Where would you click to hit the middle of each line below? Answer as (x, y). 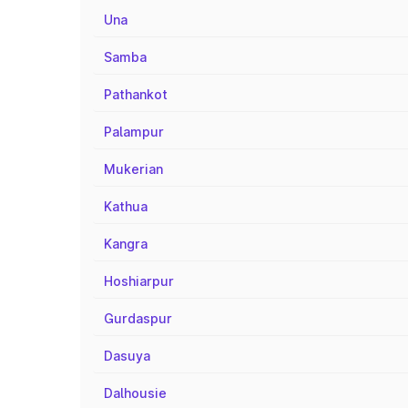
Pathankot (136, 94)
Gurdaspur (138, 318)
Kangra (126, 244)
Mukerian (133, 169)
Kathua (126, 206)
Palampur (134, 132)
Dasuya (127, 356)
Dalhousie (135, 393)
